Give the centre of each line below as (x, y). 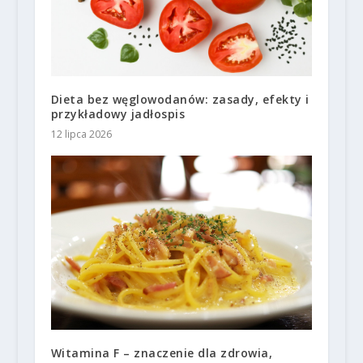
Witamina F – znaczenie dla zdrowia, (162, 352)
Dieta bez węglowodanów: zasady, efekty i (180, 99)
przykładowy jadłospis (118, 113)
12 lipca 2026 (81, 134)
